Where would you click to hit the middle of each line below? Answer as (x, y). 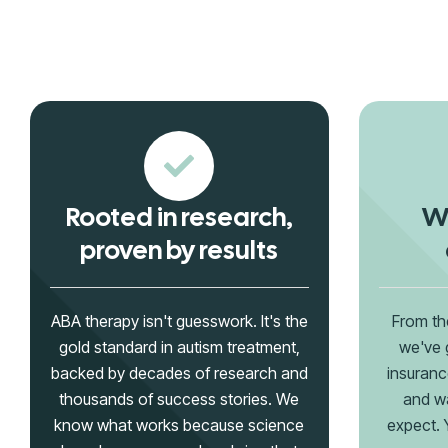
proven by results (179, 250)
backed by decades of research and (179, 373)
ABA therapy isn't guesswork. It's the (179, 321)
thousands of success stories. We (179, 399)
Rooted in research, (179, 217)
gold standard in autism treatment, (179, 347)
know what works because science (179, 425)
